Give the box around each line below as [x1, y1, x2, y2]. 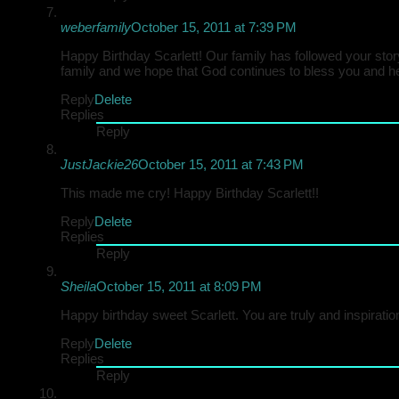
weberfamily [61, 20, 131, 35]
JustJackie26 [61, 157, 138, 172]
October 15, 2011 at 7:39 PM [131, 20, 297, 35]
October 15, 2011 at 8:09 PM [96, 279, 262, 294]
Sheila [61, 279, 96, 294]
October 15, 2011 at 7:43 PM [138, 157, 304, 172]
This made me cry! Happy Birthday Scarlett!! [61, 185, 319, 200]
